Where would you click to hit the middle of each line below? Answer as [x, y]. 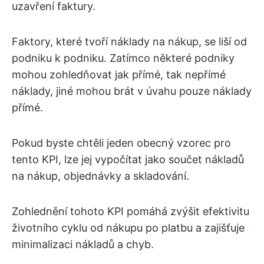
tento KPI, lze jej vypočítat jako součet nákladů [128, 159]
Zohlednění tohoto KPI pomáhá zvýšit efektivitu [131, 211]
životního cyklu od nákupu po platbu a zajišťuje [128, 227]
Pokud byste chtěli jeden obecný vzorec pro [121, 143]
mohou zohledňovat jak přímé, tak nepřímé [119, 74]
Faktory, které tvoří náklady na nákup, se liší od [129, 41]
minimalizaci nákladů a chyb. [83, 244]
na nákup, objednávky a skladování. [100, 176]
